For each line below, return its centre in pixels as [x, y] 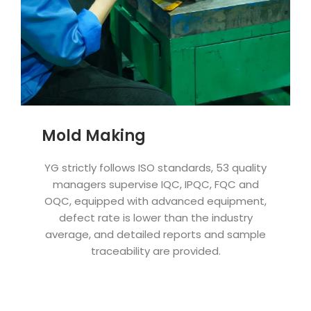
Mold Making [94, 136]
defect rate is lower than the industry [155, 218]
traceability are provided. [155, 251]
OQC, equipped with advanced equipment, [155, 201]
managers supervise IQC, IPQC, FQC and [155, 185]
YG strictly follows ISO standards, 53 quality [155, 168]
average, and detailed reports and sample [155, 235]
